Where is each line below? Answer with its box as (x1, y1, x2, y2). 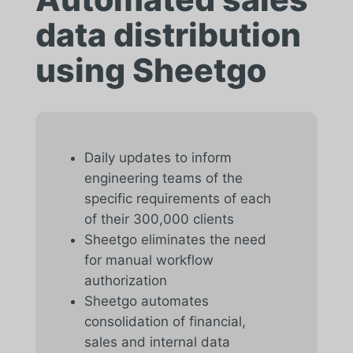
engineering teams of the (84, 169, 243, 186)
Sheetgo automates (84, 292, 209, 309)
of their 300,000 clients (84, 210, 234, 227)
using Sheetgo (35, 50, 266, 90)
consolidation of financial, (84, 313, 246, 329)
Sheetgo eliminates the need (84, 231, 266, 247)
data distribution (35, 14, 301, 54)
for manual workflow (84, 251, 214, 268)
